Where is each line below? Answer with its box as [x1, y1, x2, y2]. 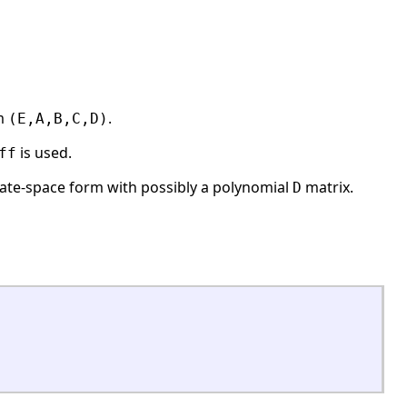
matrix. [302, 177, 353, 198]
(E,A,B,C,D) [8, 110, 108, 128]
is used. [16, 143, 72, 164]
